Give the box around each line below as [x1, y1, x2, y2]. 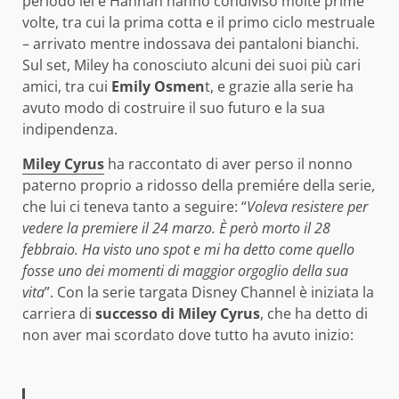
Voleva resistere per [247, 197, 368, 217]
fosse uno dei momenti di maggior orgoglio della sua [22, 261, 348, 281]
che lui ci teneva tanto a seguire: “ [22, 197, 247, 217]
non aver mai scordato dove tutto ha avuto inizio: [22, 325, 354, 346]
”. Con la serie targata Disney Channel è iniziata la [45, 282, 374, 303]
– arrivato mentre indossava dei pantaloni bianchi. [22, 34, 359, 54]
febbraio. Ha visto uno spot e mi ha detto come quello [22, 240, 354, 260]
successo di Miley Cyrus [95, 304, 260, 324]
